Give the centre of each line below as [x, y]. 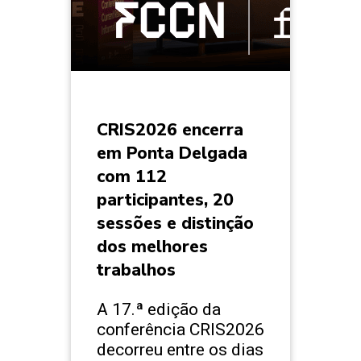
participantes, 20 [165, 199]
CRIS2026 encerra [170, 129]
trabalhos [139, 270]
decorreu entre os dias [180, 349]
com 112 [132, 176]
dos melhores [152, 246]
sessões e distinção [175, 223]
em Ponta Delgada [172, 153]
